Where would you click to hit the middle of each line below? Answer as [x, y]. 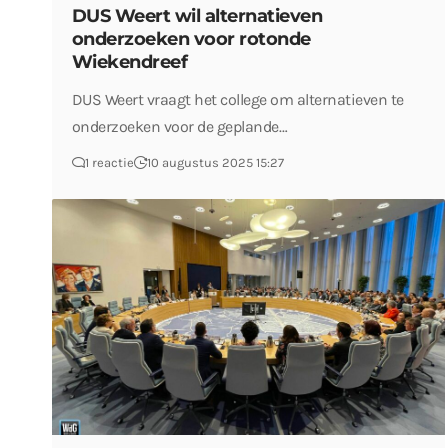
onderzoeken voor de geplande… [179, 126]
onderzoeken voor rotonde [191, 38]
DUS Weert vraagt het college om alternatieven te [237, 99]
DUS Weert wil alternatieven [197, 15]
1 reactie [109, 162]
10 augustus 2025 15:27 [215, 162]
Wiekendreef [129, 61]
